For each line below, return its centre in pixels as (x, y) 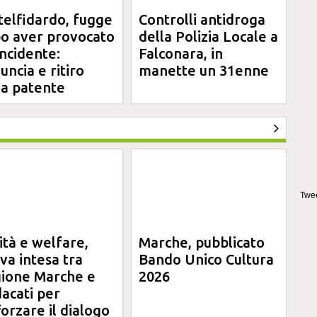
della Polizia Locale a (209, 36)
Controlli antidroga (202, 19)
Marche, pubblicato (202, 242)
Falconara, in (181, 53)
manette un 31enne (204, 70)
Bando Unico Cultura (207, 259)
